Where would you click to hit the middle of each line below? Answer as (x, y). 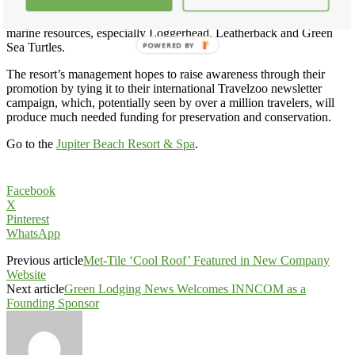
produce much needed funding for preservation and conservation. (169, 116)
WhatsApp (33, 233)
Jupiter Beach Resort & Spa (126, 143)
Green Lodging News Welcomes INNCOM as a (185, 288)
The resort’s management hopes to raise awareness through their (166, 74)
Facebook (31, 190)
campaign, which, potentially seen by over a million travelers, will (170, 102)
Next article (35, 288)
